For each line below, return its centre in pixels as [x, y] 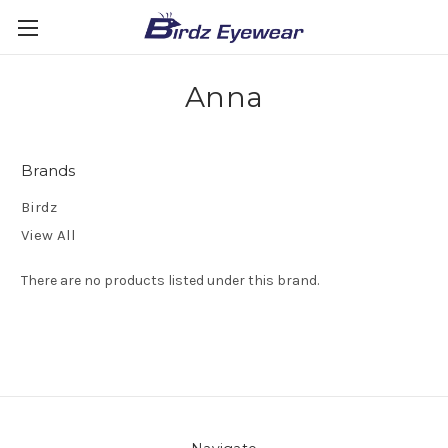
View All [48, 234]
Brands [48, 170]
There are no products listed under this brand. [170, 280]
